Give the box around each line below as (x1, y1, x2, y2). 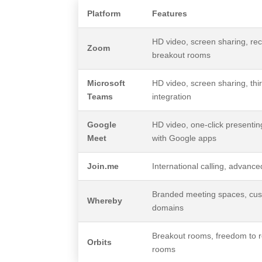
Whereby (87, 195, 123, 205)
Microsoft (87, 78, 126, 88)
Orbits (87, 237, 112, 247)
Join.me (87, 161, 119, 171)
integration (152, 91, 192, 101)
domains (152, 202, 184, 212)
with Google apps (152, 133, 217, 143)
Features (152, 8, 188, 18)
